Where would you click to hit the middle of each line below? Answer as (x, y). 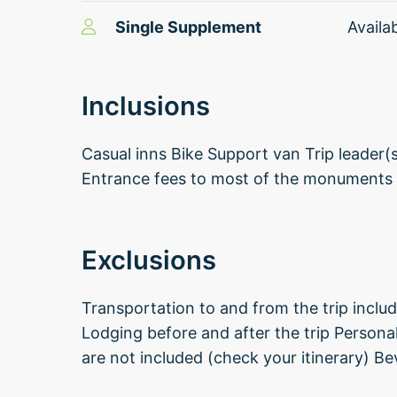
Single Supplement (188, 27)
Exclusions (149, 260)
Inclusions (146, 106)
